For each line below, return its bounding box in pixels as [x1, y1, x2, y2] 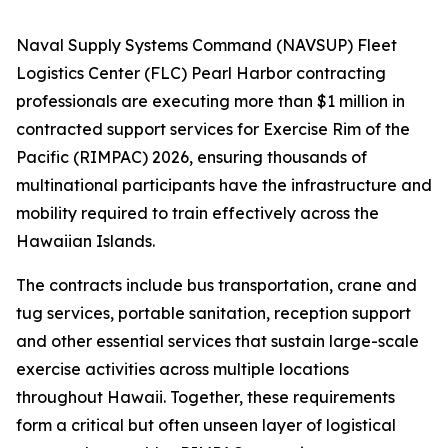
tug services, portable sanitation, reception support [16, 303, 411, 323]
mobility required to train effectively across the [16, 203, 379, 223]
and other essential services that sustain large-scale [16, 331, 419, 351]
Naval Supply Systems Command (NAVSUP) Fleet [16, 35, 397, 55]
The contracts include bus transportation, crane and [16, 275, 417, 295]
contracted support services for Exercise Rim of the [16, 119, 410, 139]
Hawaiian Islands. [16, 231, 155, 251]
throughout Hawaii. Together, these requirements [16, 387, 395, 407]
